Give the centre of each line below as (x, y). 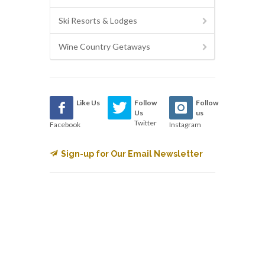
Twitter (146, 123)
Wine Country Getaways (104, 47)
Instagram (185, 125)
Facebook (65, 125)
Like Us (88, 103)
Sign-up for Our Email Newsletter (132, 154)
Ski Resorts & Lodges (98, 21)
